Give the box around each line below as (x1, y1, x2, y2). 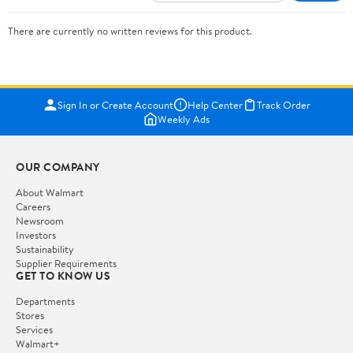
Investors (16, 227, 56, 242)
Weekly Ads (158, 111, 210, 126)
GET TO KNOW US (16, 267, 110, 284)
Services (16, 321, 53, 336)
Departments (16, 293, 75, 308)
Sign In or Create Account (57, 97, 173, 112)
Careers (16, 199, 50, 214)
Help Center (187, 97, 243, 112)
